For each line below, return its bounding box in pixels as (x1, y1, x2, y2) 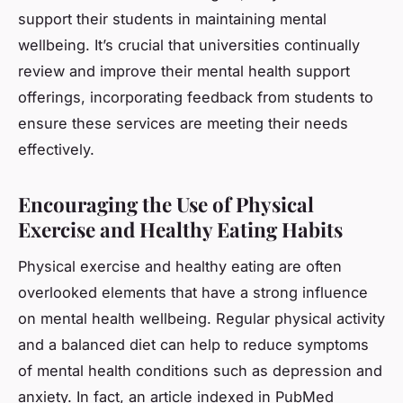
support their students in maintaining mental (18, 9, 327, 28)
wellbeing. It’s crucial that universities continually (18, 35, 360, 54)
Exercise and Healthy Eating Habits (18, 215, 343, 243)
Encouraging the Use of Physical (18, 190, 314, 218)
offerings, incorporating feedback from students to (18, 87, 373, 106)
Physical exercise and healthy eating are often (18, 256, 342, 275)
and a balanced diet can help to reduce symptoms (18, 335, 369, 354)
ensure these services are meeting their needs (18, 113, 348, 132)
